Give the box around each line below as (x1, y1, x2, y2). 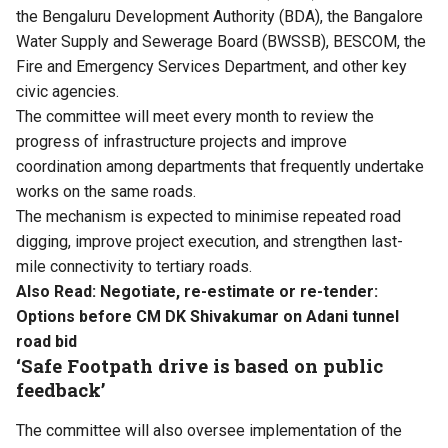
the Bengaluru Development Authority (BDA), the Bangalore (16, 6, 423, 26)
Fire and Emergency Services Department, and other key (16, 56, 407, 76)
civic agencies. (16, 81, 119, 101)
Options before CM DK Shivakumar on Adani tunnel (16, 306, 399, 326)
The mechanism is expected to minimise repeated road (16, 206, 401, 226)
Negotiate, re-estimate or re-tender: (100, 281, 378, 301)
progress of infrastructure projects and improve (16, 131, 347, 151)
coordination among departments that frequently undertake (16, 156, 424, 176)
